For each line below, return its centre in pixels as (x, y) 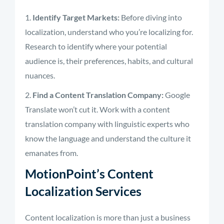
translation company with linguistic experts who (107, 124)
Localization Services (83, 191)
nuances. (40, 75)
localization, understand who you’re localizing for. (109, 32)
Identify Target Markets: (76, 17)
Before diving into (151, 17)
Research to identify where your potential (96, 46)
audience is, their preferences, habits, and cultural (109, 61)
